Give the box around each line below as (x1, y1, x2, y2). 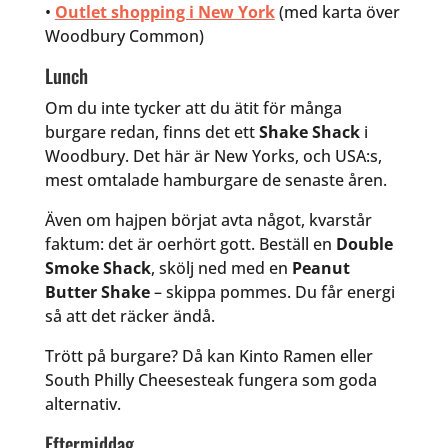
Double (335, 232, 393, 255)
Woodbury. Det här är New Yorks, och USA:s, (44, 144, 382, 167)
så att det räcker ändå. (44, 304, 215, 327)
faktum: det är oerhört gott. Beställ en (44, 232, 336, 255)
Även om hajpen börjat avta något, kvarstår (44, 208, 372, 231)
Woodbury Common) (44, 24, 204, 47)
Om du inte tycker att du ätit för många (44, 96, 342, 119)
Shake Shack (258, 120, 360, 143)
